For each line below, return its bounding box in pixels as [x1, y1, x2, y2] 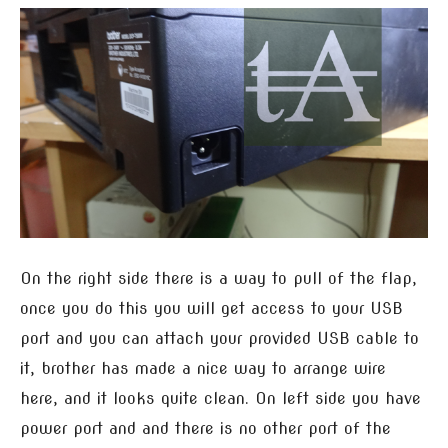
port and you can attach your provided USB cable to [20, 328, 419, 348]
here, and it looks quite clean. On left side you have [20, 388, 421, 408]
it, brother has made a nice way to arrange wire [20, 358, 386, 378]
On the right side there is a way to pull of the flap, [20, 268, 417, 288]
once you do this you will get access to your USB [20, 298, 403, 318]
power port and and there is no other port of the [20, 418, 391, 438]
